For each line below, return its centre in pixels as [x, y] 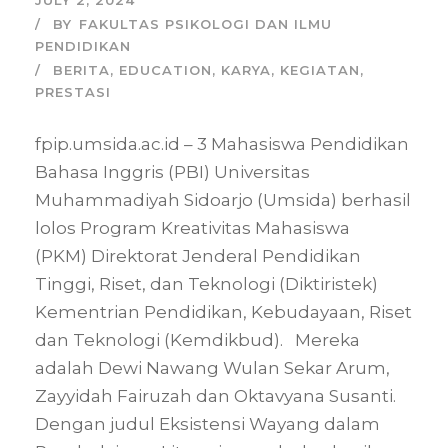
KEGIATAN [320, 69]
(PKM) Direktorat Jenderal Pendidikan [198, 255]
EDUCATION [165, 69]
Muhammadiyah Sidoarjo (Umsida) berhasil [223, 199]
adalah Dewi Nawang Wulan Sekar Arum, [212, 367]
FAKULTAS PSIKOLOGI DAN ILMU [205, 23]
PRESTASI [73, 91]
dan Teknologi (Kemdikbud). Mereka [197, 339]
